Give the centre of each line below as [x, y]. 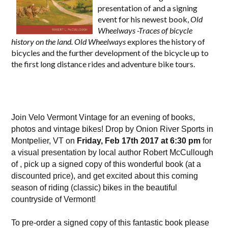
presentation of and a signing [148, 8]
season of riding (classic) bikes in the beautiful [94, 188]
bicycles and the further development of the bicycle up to [110, 53]
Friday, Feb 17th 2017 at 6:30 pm [139, 141]
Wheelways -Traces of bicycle [145, 30]
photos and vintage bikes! [59, 129]
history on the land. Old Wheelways [69, 41]
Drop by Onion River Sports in [160, 129]
